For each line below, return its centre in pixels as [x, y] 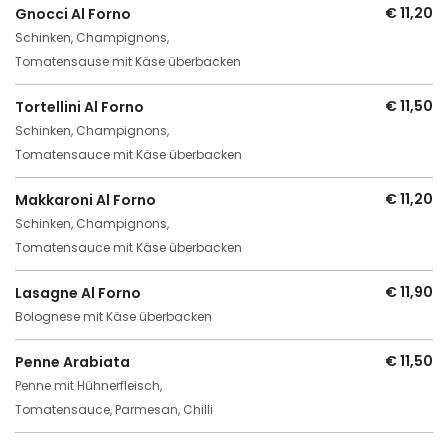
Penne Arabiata [72, 362]
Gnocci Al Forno [73, 14]
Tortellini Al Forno [79, 107]
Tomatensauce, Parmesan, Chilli [114, 409]
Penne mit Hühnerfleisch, [88, 385]
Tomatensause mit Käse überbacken [128, 61]
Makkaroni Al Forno [85, 200]
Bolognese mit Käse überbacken [113, 316]
